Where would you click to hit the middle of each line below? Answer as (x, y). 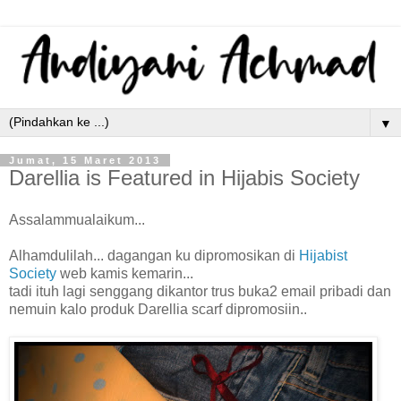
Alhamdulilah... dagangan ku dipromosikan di (154, 256)
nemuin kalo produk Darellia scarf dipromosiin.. (158, 310)
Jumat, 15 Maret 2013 (85, 160)
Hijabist (323, 256)
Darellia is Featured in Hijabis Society (184, 177)
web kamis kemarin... (125, 274)
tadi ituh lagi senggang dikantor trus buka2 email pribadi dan (200, 292)
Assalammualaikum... (77, 220)
